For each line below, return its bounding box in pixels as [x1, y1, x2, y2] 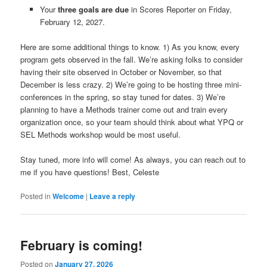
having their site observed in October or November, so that [20, 66, 222, 77]
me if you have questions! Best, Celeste [20, 166, 160, 178]
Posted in [20, 191, 51, 201]
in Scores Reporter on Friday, [128, 3, 232, 15]
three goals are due [57, 3, 129, 15]
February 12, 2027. [39, 15, 105, 27]
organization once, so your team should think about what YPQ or [20, 116, 244, 128]
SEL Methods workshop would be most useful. [20, 128, 181, 140]
